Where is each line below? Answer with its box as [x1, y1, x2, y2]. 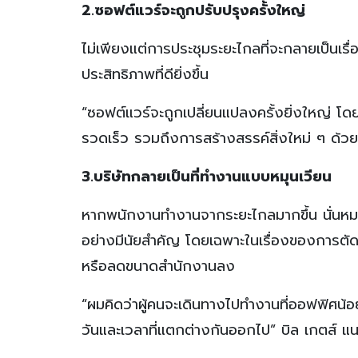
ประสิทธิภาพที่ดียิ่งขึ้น [82, 62, 209, 86]
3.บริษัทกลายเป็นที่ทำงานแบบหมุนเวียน [82, 165, 332, 188]
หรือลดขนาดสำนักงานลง [82, 254, 235, 277]
